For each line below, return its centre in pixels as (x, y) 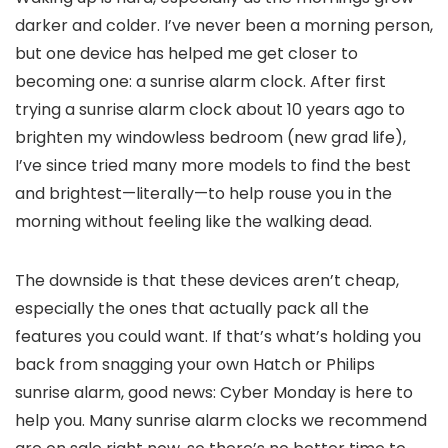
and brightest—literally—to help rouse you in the (203, 193)
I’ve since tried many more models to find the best (213, 165)
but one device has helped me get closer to (186, 53)
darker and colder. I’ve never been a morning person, (224, 25)
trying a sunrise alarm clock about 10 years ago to (210, 109)
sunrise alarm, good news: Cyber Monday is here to (214, 392)
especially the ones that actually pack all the (192, 308)
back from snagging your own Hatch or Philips (195, 364)
